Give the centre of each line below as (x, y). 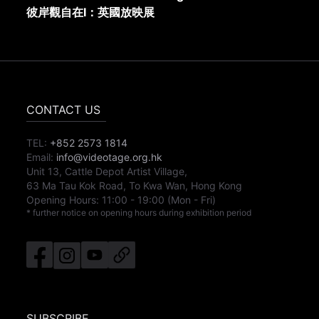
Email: (40, 157)
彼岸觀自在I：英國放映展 (91, 12)
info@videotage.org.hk (110, 157)
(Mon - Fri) (192, 200)
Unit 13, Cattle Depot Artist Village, (107, 172)
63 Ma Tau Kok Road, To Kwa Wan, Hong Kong (135, 186)
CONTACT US (64, 110)
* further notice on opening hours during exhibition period (139, 213)
